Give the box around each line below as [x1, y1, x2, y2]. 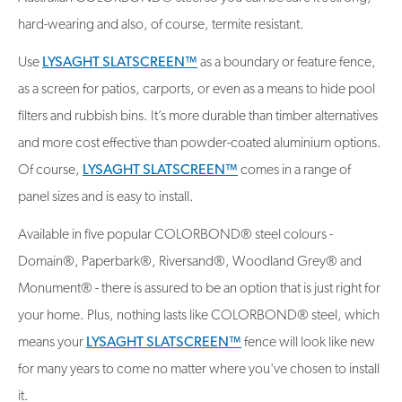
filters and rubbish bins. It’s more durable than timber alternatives [18, 109, 378, 125]
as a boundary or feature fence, [197, 56, 376, 71]
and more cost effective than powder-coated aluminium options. [18, 136, 381, 152]
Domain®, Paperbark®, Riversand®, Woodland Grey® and [18, 255, 362, 270]
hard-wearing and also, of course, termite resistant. [18, 18, 304, 33]
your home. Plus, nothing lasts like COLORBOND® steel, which [18, 309, 380, 324]
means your [18, 336, 86, 351]
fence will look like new [241, 336, 375, 351]
